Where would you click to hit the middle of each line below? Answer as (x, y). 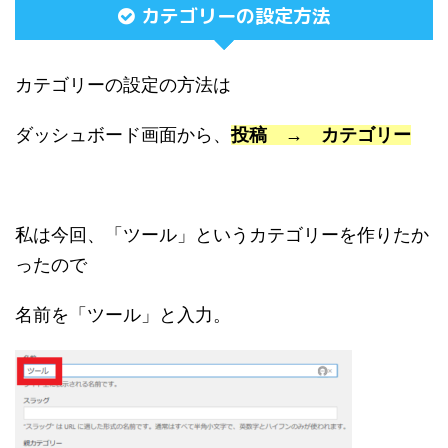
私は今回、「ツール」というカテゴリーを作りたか (222, 235)
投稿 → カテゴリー (321, 135)
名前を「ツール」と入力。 (123, 315)
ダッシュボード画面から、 (123, 135)
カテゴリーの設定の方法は (123, 85)
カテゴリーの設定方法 (235, 16)
